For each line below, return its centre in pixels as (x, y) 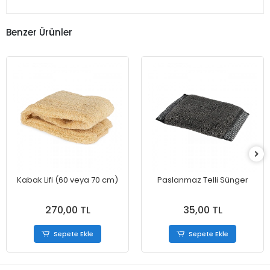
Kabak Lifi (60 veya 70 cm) (67, 180)
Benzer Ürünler (39, 32)
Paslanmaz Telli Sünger (202, 180)
